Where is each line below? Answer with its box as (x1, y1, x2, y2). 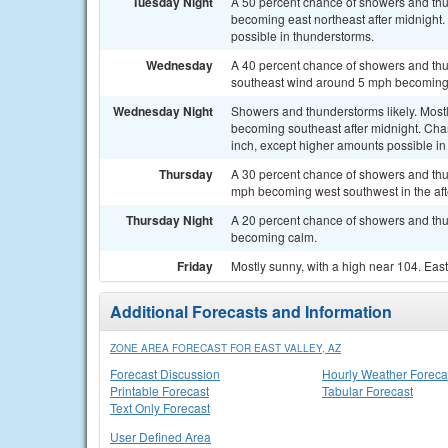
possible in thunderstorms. (231, 27, 374, 44)
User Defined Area (110, 428, 211, 445)
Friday (177, 257, 213, 275)
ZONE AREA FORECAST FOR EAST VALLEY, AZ (110, 341, 341, 355)
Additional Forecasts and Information (110, 300, 392, 323)
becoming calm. (231, 228, 317, 245)
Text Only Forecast (110, 399, 210, 416)
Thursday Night (126, 211, 213, 229)
